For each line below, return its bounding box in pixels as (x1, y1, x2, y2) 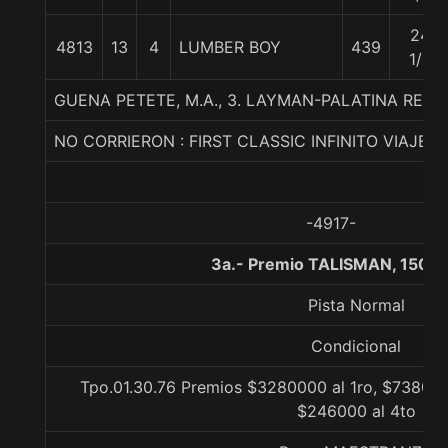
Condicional (311, 336, 401, 356)
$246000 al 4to (296, 401, 416, 421)
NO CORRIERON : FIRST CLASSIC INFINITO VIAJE (54, 131, 428, 151)
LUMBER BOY (179, 37, 281, 57)
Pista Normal (307, 295, 405, 315)
